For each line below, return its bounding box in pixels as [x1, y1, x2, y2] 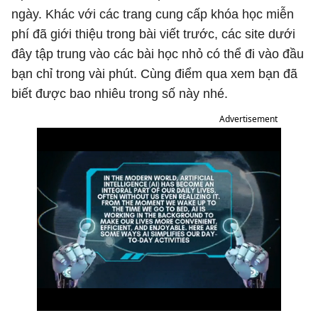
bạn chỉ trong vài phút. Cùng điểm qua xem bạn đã [11, 67, 297, 81]
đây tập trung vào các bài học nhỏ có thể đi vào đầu [11, 47, 304, 61]
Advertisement [219, 113, 278, 125]
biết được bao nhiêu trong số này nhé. [11, 87, 228, 101]
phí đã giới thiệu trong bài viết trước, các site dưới [11, 27, 295, 41]
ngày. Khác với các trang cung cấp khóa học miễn [11, 7, 294, 21]
